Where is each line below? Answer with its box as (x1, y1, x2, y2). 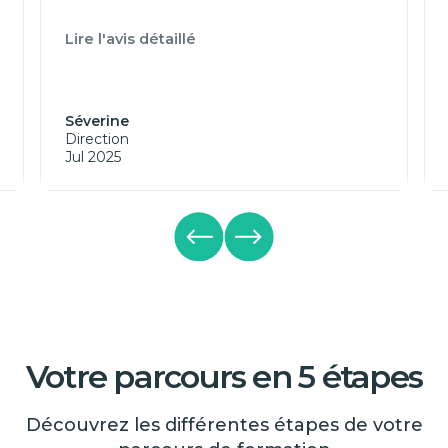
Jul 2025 (65, 148, 121, 167)
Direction (65, 130, 129, 149)
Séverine (65, 112, 129, 131)
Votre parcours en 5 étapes (25, 357, 423, 397)
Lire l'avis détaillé (65, 30, 196, 49)
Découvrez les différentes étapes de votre (25, 414, 423, 437)
